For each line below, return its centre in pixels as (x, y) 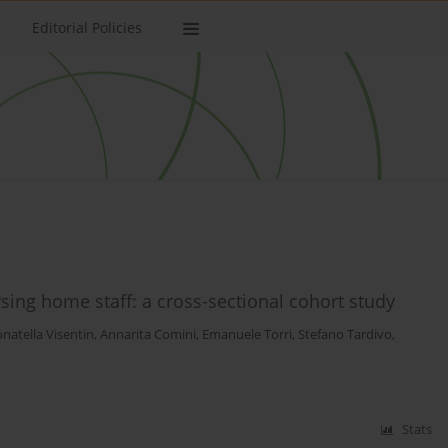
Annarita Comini (148, 335)
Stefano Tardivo (345, 335)
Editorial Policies (87, 27)
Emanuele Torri (247, 335)
